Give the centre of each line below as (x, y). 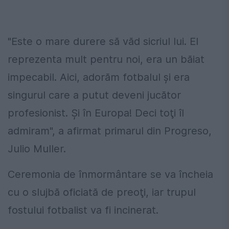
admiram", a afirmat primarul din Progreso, (110, 131)
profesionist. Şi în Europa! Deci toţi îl (96, 113)
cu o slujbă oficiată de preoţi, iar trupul (102, 192)
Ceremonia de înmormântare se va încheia (110, 175)
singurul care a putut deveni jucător (94, 95)
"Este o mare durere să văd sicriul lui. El (103, 42)
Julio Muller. (37, 149)
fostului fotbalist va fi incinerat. (83, 210)
